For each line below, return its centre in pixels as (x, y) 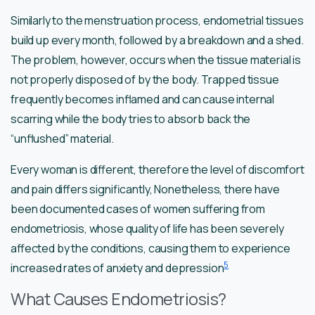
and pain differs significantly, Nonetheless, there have (145, 189)
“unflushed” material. (62, 139)
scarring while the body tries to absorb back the (131, 119)
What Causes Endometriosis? (118, 299)
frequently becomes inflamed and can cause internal (143, 99)
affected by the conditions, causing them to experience (150, 249)
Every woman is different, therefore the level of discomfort (157, 170)
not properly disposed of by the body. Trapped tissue (145, 80)
